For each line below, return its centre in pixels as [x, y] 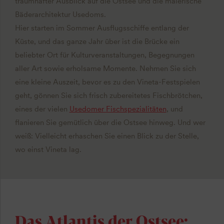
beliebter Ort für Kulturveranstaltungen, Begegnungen [104, 55]
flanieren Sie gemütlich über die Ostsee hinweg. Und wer [110, 123]
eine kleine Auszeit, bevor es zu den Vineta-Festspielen [107, 82]
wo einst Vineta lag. [48, 150]
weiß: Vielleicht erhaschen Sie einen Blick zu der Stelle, [107, 136]
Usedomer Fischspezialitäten [118, 109]
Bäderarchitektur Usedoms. [60, 15]
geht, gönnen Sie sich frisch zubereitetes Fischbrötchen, [108, 96]
